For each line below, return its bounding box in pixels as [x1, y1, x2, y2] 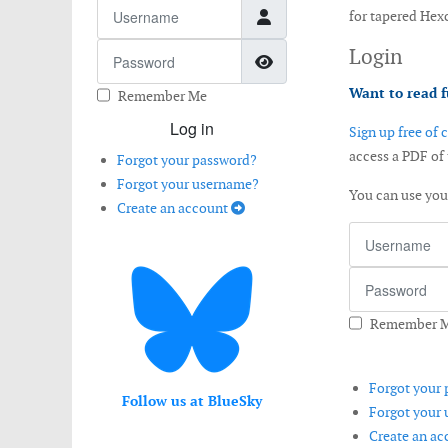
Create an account [117, 199, 231, 217]
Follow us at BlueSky [121, 392, 262, 410]
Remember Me [118, 87, 207, 105]
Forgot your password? [117, 151, 257, 169]
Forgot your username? [117, 175, 259, 193]
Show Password [272, 48, 389, 72]
